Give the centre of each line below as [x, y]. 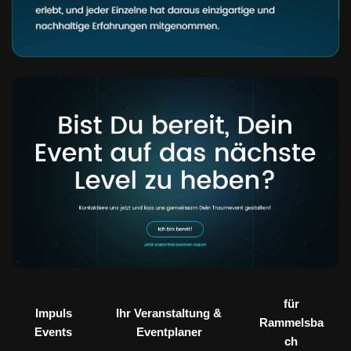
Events [54, 332]
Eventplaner [169, 332]
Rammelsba [291, 323]
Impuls [53, 313]
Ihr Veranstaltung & [169, 313]
